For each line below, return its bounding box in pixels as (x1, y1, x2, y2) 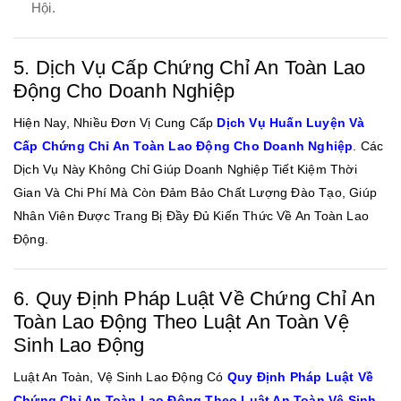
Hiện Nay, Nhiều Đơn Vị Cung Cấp (13, 115, 218, 130)
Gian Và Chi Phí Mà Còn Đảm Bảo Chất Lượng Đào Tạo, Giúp (13, 184, 378, 200)
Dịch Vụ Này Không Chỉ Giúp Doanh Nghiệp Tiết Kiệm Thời (13, 161, 357, 176)
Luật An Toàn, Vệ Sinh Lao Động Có (13, 370, 227, 384)
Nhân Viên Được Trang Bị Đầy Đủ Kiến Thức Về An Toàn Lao (13, 208, 370, 223)
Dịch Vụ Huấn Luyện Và (217, 115, 365, 130)
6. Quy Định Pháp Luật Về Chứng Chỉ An (13, 286, 376, 310)
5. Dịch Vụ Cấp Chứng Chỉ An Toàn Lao (13, 55, 366, 79)
